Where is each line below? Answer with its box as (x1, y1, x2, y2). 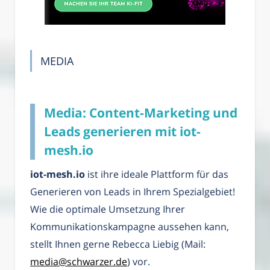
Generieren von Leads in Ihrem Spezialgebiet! (30, 185, 235, 198)
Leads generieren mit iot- (44, 122, 201, 140)
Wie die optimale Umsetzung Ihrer (30, 202, 185, 216)
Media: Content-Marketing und (44, 104, 237, 121)
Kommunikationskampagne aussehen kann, (30, 220, 229, 233)
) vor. (127, 255, 150, 268)
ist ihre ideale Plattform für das (85, 168, 228, 181)
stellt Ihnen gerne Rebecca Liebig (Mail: (30, 237, 206, 251)
